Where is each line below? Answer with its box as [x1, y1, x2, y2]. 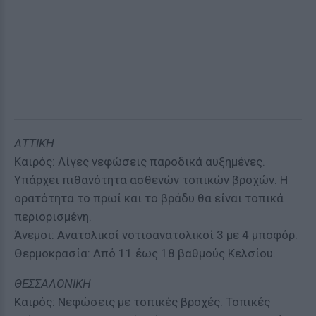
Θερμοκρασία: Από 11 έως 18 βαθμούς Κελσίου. [14, 246, 276, 260]
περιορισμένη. [14, 209, 92, 224]
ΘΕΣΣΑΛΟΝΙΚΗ [14, 276, 91, 291]
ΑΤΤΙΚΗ [14, 136, 54, 150]
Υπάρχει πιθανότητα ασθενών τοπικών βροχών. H [14, 173, 288, 187]
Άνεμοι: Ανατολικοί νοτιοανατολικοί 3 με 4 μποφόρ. [14, 228, 298, 242]
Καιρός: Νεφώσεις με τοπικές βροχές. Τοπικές [14, 295, 270, 309]
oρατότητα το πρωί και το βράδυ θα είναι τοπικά [14, 191, 284, 205]
